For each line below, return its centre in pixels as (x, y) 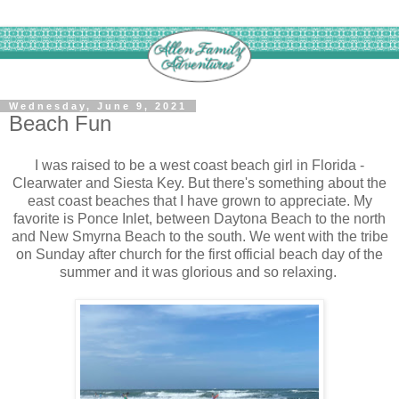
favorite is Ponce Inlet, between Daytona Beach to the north (199, 219)
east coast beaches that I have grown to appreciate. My (199, 201)
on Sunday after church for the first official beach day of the (199, 255)
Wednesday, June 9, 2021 (98, 106)
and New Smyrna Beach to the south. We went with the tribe (199, 237)
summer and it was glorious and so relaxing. (199, 273)
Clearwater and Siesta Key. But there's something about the (199, 183)
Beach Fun (60, 123)
